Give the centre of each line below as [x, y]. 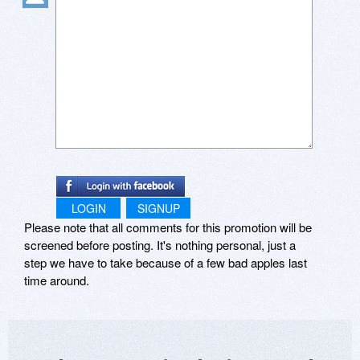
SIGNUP [158, 209]
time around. [57, 280]
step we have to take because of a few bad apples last [166, 263]
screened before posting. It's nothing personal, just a [160, 245]
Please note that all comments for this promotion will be [168, 227]
